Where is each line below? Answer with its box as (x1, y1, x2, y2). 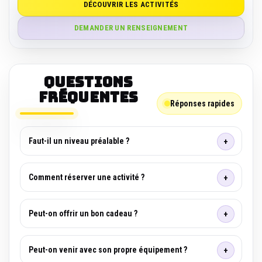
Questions (43, 73, 133, 91)
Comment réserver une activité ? (29, 172, 144, 182)
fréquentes (38, 88, 139, 106)
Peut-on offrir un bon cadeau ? (29, 208, 137, 218)
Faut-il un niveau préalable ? (29, 136, 129, 146)
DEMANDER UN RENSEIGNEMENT (74, 23, 188, 32)
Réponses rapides (170, 98, 235, 108)
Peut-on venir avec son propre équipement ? (29, 244, 187, 254)
